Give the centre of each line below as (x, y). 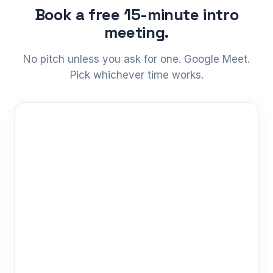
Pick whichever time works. (136, 75)
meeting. (136, 32)
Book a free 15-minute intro (136, 14)
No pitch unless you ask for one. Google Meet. (136, 59)
